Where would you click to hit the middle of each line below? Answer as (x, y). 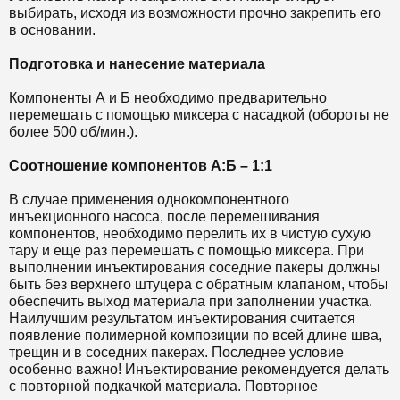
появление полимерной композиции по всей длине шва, (196, 336)
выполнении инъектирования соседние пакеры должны (195, 268)
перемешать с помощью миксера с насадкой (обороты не (199, 115)
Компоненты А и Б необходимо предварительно (168, 98)
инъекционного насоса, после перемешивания (164, 217)
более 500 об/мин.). (73, 132)
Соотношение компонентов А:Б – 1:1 (141, 166)
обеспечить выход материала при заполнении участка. (191, 302)
